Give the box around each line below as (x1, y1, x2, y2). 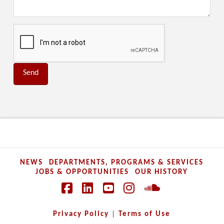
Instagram (130, 194, 181, 207)
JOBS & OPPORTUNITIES (35, 168, 129, 176)
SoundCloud (153, 194, 214, 207)
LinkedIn (89, 194, 131, 207)
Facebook (68, 194, 116, 207)
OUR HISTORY (135, 168, 188, 176)
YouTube (109, 194, 152, 207)
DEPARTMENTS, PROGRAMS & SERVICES (49, 159, 204, 167)
